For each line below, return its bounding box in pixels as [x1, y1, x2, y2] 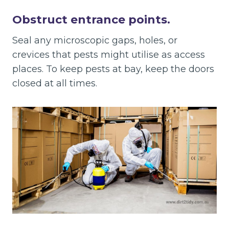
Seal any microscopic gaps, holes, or [12, 34, 177, 46]
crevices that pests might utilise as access [12, 49, 205, 60]
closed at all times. [12, 77, 97, 89]
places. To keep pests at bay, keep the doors [12, 63, 214, 75]
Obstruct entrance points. [12, 12, 170, 27]
